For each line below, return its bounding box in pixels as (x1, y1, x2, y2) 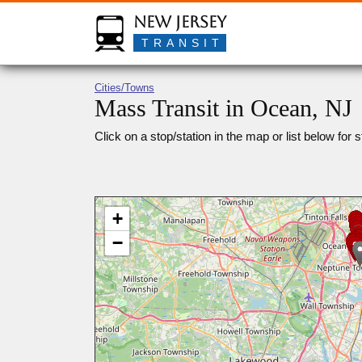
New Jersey (133, 12, 226, 32)
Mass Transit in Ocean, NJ (95, 95, 352, 121)
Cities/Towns (95, 82, 154, 94)
